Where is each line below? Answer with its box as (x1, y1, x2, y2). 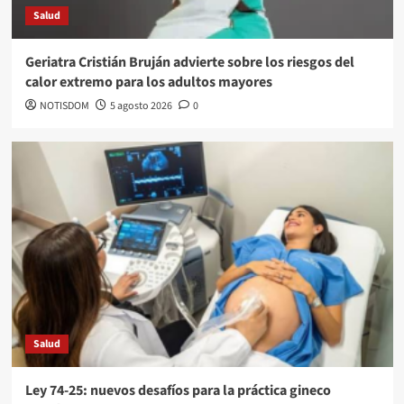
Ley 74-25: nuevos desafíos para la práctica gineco (24, 380, 331, 400)
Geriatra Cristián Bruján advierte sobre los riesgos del (24, 51, 354, 72)
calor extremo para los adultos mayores (24, 71, 272, 92)
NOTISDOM (39, 97, 89, 114)
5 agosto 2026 (109, 97, 172, 114)
